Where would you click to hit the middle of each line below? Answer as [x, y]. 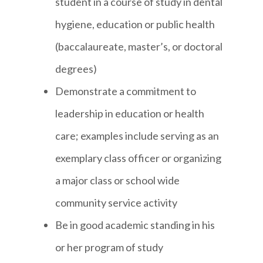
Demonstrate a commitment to [126, 91]
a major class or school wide [118, 181]
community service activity [117, 203]
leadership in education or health [130, 114]
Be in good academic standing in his [135, 225]
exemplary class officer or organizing [139, 158]
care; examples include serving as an [137, 136]
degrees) [76, 69]
